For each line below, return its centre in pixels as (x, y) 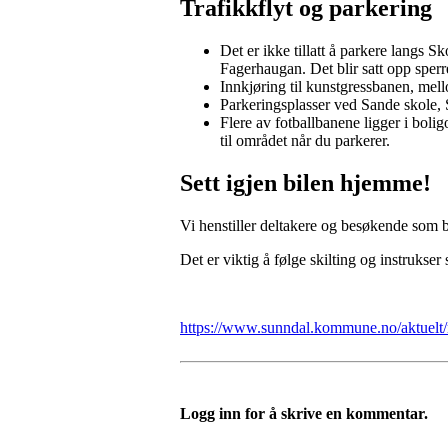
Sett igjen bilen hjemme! (305, 182)
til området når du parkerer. (307, 140)
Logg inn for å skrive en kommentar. (304, 413)
